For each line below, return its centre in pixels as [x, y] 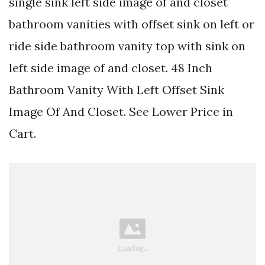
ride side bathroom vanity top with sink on [127, 46]
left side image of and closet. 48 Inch [111, 68]
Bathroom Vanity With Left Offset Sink [117, 90]
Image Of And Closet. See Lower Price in [121, 112]
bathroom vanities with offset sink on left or [132, 24]
